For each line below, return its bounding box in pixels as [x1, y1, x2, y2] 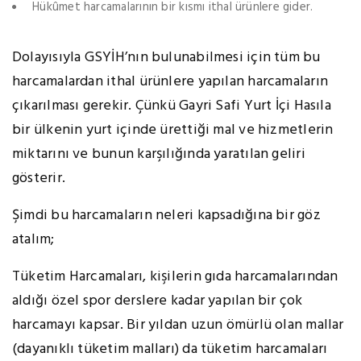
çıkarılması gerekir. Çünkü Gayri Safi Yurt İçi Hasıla [12, 94, 331, 118]
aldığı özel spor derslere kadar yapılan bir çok [12, 289, 303, 313]
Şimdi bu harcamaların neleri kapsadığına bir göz [12, 204, 321, 228]
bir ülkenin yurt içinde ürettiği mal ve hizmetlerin [12, 118, 334, 143]
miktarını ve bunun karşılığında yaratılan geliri [12, 143, 305, 167]
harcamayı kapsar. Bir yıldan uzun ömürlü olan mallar [12, 313, 344, 338]
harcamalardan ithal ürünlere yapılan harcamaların [12, 70, 329, 94]
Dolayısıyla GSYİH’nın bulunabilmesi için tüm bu [12, 46, 321, 70]
